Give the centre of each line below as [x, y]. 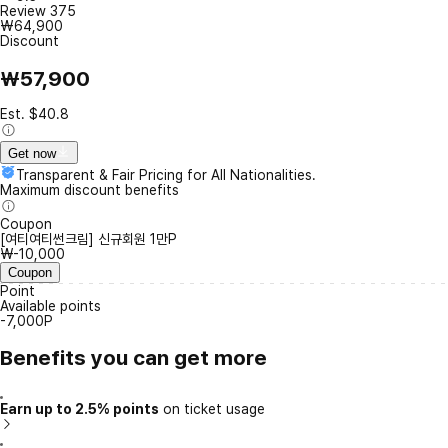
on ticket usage [212, 408]
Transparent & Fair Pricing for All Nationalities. [166, 175]
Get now [32, 154]
